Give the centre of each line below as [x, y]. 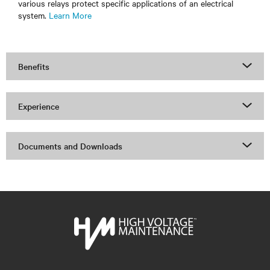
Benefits [34, 67]
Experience [39, 106]
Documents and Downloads [70, 146]
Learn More [70, 15]
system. [33, 15]
